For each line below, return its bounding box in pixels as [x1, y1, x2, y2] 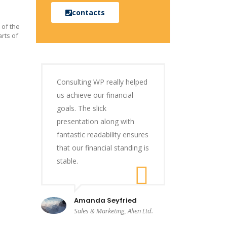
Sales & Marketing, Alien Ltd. [74, 206, 153, 215]
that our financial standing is [57, 143, 149, 153]
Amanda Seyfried [74, 196, 137, 205]
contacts [72, 7, 105, 17]
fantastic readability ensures [57, 130, 148, 139]
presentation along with [57, 117, 134, 126]
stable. [57, 156, 78, 166]
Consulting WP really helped [57, 77, 147, 87]
